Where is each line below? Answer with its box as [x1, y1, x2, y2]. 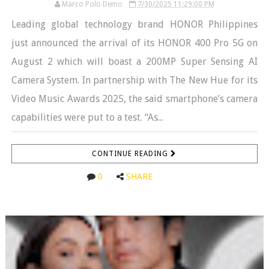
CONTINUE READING [92, 149, 171, 158]
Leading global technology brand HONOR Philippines [11, 18, 258, 30]
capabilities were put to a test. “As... [11, 111, 163, 123]
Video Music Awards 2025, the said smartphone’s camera [11, 92, 258, 104]
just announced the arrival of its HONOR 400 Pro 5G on [11, 37, 258, 49]
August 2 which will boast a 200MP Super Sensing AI [11, 55, 258, 67]
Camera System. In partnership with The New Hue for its [11, 74, 258, 86]
